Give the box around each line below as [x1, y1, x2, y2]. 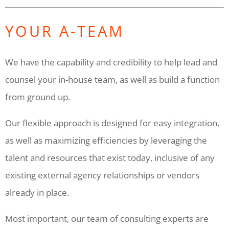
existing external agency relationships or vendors [5, 169, 199, 181]
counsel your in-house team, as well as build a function [5, 73, 220, 85]
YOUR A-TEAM [5, 20, 124, 41]
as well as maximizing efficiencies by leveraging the [5, 134, 207, 146]
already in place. [5, 186, 69, 198]
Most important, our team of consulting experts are [5, 212, 209, 224]
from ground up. [5, 90, 70, 103]
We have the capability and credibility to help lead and [5, 56, 217, 68]
